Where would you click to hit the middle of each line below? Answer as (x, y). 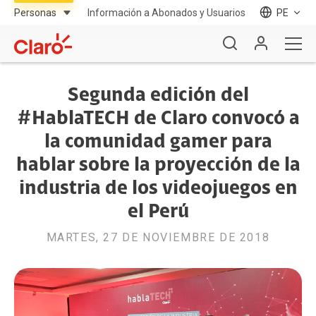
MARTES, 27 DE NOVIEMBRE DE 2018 (158, 237)
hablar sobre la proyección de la (158, 166)
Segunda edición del (158, 96)
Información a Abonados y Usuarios (166, 13)
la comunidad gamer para (158, 142)
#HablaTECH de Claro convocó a (158, 119)
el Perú (158, 212)
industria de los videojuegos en (158, 189)
